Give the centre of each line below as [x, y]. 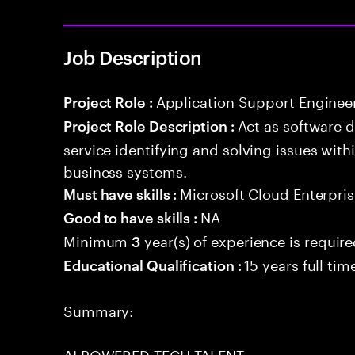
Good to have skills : [132, 217]
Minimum [98, 239]
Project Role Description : [151, 125]
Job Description [133, 57]
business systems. [125, 170]
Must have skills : [122, 193]
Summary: [99, 309]
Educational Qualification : [154, 264]
